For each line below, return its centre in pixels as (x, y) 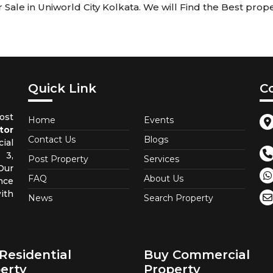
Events (159, 120)
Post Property (58, 159)
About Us (164, 179)
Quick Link (62, 89)
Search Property (179, 198)
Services (161, 159)
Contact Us (52, 140)
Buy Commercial (197, 255)
